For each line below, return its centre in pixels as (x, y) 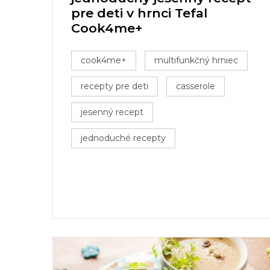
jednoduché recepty (123, 138)
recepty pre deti (115, 86)
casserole (196, 86)
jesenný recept (112, 112)
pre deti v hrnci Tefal (139, 13)
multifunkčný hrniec (196, 60)
